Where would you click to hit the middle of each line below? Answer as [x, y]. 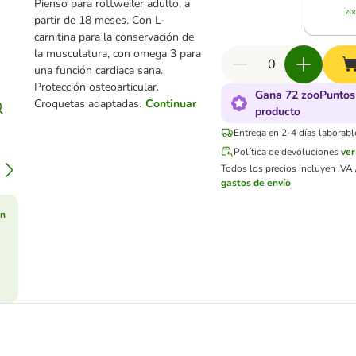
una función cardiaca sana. [99, 70]
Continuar [171, 104]
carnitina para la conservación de [114, 37]
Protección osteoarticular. [97, 87]
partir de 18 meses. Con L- [100, 20]
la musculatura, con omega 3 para [118, 54]
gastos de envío [256, 183]
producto [278, 112]
